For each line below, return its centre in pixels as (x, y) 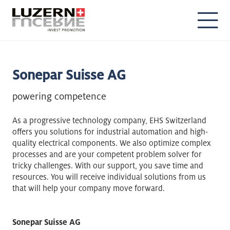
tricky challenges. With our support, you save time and (108, 166)
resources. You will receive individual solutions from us (109, 177)
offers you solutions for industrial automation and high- (110, 132)
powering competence (59, 96)
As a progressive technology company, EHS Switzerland (109, 120)
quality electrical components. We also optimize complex (112, 143)
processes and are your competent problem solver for (107, 154)
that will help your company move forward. (89, 188)
